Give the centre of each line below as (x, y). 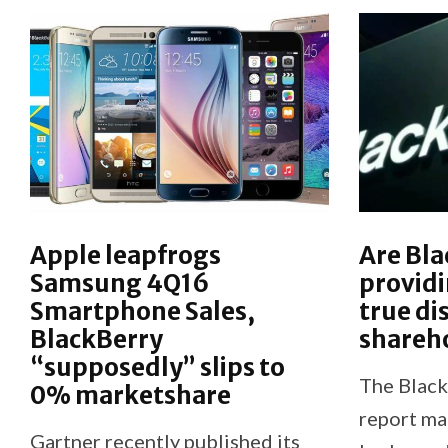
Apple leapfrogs (125, 255)
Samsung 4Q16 (119, 283)
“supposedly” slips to (157, 367)
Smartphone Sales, (142, 311)
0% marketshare (130, 395)
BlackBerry (96, 339)
